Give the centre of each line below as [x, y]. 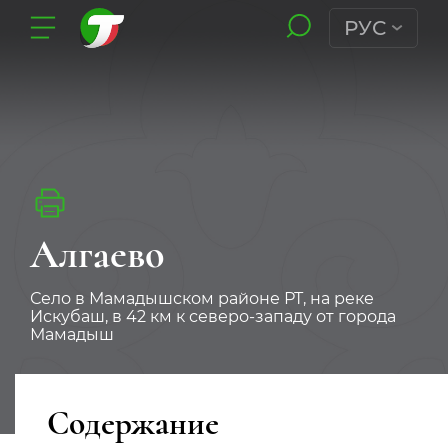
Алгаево [97, 254]
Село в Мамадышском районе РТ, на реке [202, 298]
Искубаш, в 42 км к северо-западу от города [213, 316]
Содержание [133, 423]
